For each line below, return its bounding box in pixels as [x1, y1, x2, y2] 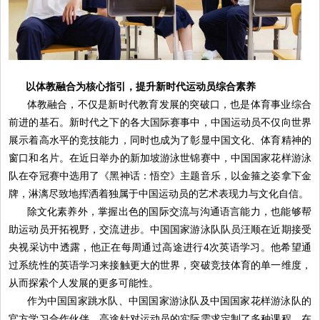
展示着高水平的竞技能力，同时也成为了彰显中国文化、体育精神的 [9, 134, 311, 146]
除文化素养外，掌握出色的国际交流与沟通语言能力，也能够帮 [26, 205, 311, 217]
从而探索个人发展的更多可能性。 [9, 276, 159, 289]
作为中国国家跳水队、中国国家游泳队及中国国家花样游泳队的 [26, 294, 311, 306]
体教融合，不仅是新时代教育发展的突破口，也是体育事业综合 [26, 98, 311, 110]
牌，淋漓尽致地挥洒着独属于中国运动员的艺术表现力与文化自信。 [9, 187, 309, 199]
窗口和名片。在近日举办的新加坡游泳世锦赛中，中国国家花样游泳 [9, 151, 311, 164]
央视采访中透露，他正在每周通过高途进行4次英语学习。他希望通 [9, 241, 311, 253]
